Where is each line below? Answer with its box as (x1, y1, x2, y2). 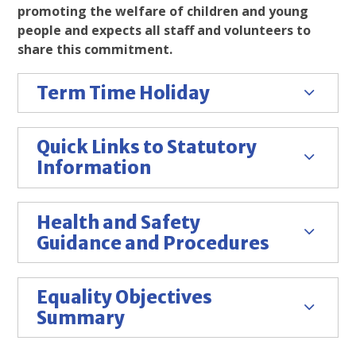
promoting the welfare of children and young (17, 2, 309, 20)
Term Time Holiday (36, 82, 210, 105)
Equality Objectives (36, 285, 212, 308)
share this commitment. (17, 40, 173, 58)
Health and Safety (36, 211, 200, 234)
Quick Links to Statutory (36, 136, 257, 159)
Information (36, 157, 151, 180)
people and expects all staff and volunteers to (17, 21, 311, 39)
